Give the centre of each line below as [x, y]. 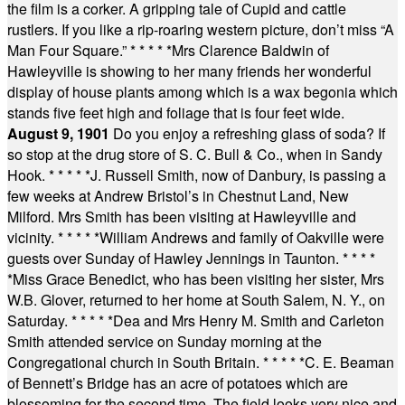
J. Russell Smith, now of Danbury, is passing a [238, 175]
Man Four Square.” [69, 50]
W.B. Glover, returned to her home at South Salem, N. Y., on [196, 300]
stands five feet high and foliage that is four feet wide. [176, 113]
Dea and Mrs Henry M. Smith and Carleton [249, 320]
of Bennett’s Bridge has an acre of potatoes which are [178, 383]
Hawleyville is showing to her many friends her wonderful [189, 71]
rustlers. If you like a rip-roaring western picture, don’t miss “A [201, 29]
